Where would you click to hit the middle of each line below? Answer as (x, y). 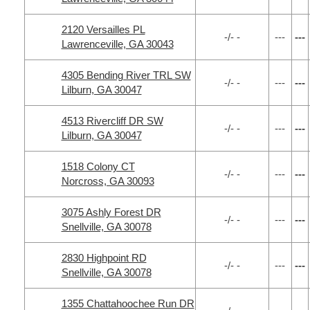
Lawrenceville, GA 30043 (117, 44)
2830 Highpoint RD (104, 258)
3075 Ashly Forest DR (111, 212)
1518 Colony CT (98, 166)
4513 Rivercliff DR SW (112, 121)
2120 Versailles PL (103, 29)
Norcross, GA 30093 (108, 181)
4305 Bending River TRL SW (126, 75)
